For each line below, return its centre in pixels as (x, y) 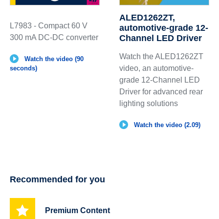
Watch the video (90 (54, 59)
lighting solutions (148, 103)
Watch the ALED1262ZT (161, 56)
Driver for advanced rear (161, 91)
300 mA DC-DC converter (54, 37)
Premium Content (77, 210)
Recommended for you (57, 179)
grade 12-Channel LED (159, 80)
